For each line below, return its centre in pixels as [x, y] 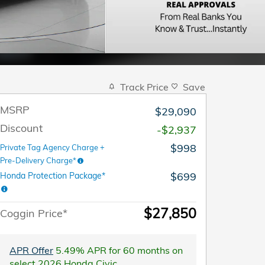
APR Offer [31, 250]
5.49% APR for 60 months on [118, 250]
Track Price [144, 87]
